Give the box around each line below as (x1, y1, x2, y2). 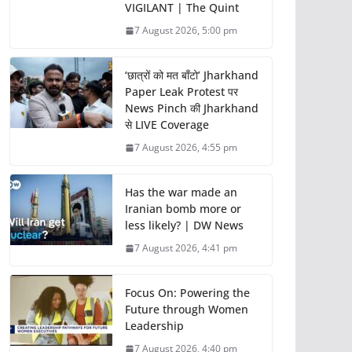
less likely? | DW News (125, 218, 244, 233)
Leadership (125, 318, 184, 334)
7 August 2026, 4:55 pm (134, 141, 237, 155)
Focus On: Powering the (125, 285, 250, 301)
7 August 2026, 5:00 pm (134, 24, 237, 38)
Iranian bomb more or (125, 201, 241, 217)
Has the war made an (125, 185, 237, 200)
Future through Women (125, 302, 248, 317)
